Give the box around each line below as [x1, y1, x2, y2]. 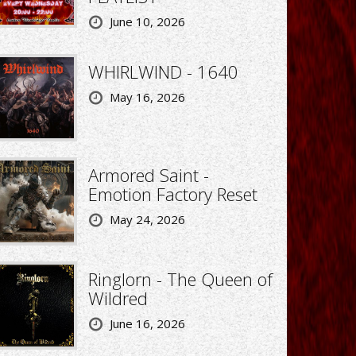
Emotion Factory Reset [87, 182, 257, 207]
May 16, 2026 [109, 88, 185, 105]
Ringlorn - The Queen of [87, 266, 273, 291]
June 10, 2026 [109, 13, 185, 29]
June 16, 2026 [109, 315, 185, 331]
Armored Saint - [87, 163, 209, 188]
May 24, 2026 [109, 211, 185, 228]
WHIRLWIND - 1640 [87, 59, 238, 83]
